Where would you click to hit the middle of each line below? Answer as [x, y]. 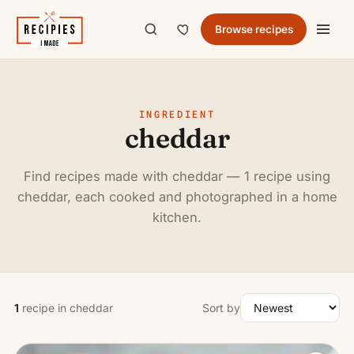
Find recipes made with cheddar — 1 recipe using [177, 176]
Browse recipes [254, 29]
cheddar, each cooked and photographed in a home [177, 197]
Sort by [221, 307]
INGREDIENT [177, 114]
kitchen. [177, 217]
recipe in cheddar [66, 307]
